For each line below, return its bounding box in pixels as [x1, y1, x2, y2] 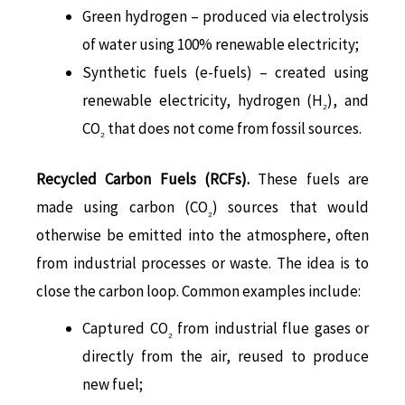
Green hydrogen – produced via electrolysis [82, 5, 369, 26]
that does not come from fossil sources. [108, 118, 362, 138]
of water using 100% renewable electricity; [82, 33, 359, 54]
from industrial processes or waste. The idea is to [36, 253, 369, 274]
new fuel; [82, 374, 143, 395]
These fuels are [250, 169, 369, 190]
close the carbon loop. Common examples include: [36, 281, 361, 302]
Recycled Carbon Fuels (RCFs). [36, 169, 250, 190]
